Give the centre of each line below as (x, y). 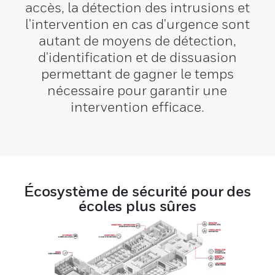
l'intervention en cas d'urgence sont (137, 24)
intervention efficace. (137, 107)
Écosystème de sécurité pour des (137, 191)
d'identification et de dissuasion (137, 57)
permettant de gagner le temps (137, 74)
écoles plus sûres (137, 206)
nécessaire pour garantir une (137, 90)
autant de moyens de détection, (137, 41)
